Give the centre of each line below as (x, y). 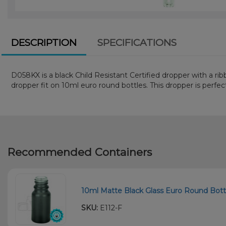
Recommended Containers (80, 152)
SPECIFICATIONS (137, 43)
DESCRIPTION (44, 43)
